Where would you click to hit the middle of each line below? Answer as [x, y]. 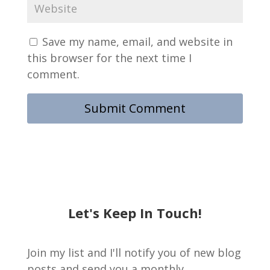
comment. [53, 74]
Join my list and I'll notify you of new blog [134, 252]
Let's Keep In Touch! [135, 212]
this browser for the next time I [109, 58]
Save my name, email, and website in [137, 41]
